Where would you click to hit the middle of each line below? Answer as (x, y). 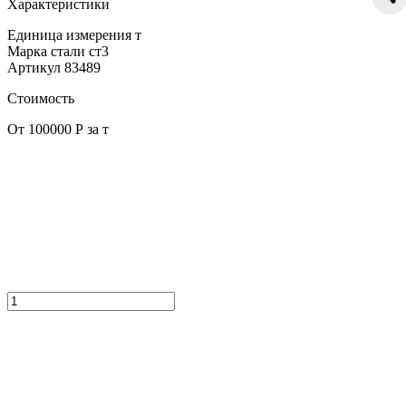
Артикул (34, 67)
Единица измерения (69, 34)
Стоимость (41, 98)
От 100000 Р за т (58, 129)
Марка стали (46, 51)
